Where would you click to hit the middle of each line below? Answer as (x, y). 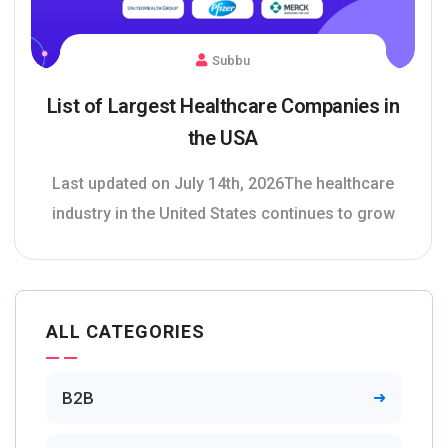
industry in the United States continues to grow (223, 213)
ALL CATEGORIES (125, 331)
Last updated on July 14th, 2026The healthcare (223, 183)
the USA (223, 137)
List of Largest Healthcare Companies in (223, 105)
